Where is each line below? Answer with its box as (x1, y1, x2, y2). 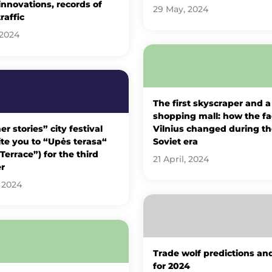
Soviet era (152, 136, 198, 146)
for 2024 (152, 260, 190, 271)
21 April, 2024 (152, 154, 209, 164)
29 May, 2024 (152, 4, 208, 15)
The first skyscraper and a (152, 98, 271, 108)
